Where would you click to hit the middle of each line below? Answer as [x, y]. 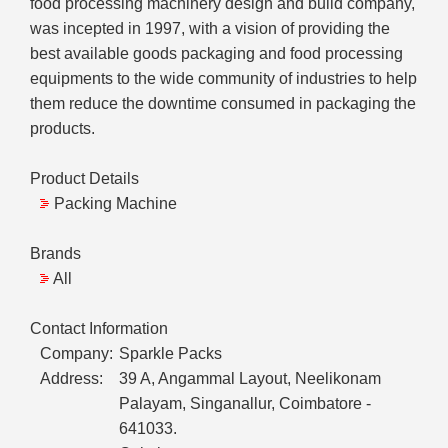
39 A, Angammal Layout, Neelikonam [250, 379]
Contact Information [99, 329]
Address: [71, 379]
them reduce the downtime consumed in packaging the [223, 104]
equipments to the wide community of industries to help [223, 79]
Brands [55, 254]
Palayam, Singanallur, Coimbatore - [245, 404]
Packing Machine [115, 204]
